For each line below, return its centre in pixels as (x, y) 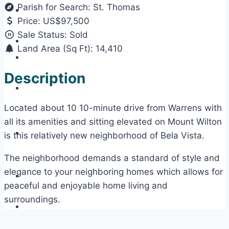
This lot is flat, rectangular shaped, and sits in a (102, 222)
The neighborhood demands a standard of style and (112, 158)
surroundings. (32, 199)
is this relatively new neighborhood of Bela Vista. (104, 135)
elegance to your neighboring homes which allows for (113, 171)
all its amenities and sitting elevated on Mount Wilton (113, 121)
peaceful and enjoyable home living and (86, 185)
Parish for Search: (55, 7)
